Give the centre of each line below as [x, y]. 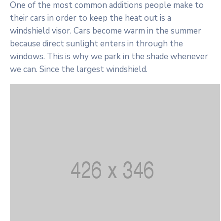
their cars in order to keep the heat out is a [91, 18]
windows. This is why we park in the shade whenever [109, 56]
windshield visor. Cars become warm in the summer [106, 31]
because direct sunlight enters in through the [96, 44]
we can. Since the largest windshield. [79, 69]
